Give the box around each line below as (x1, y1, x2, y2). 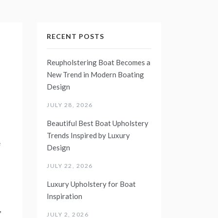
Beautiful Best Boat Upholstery (47, 118, 148, 127)
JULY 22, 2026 (47, 162, 93, 169)
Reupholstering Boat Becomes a (47, 57, 150, 67)
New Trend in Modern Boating (47, 70, 144, 79)
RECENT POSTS (47, 32, 104, 40)
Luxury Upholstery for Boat (47, 179, 136, 188)
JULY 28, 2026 (47, 101, 93, 109)
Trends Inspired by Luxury (47, 130, 130, 140)
